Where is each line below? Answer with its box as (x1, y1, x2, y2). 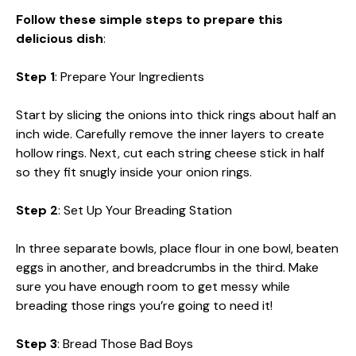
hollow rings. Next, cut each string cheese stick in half (16, 144, 324, 161)
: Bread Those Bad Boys (57, 335, 193, 352)
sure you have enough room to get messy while (16, 277, 290, 295)
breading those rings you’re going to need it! (16, 296, 273, 314)
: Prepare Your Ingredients (55, 68, 204, 85)
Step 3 (16, 335, 57, 352)
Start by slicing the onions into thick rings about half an (16, 106, 336, 123)
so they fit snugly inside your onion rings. (16, 163, 252, 180)
